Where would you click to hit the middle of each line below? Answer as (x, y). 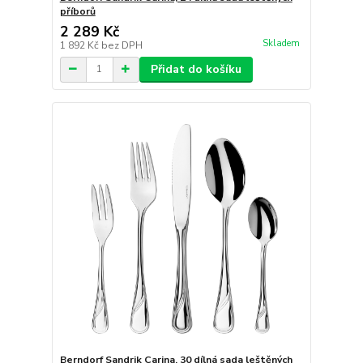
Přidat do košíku (196, 69)
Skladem (281, 43)
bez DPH (122, 45)
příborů (77, 11)
